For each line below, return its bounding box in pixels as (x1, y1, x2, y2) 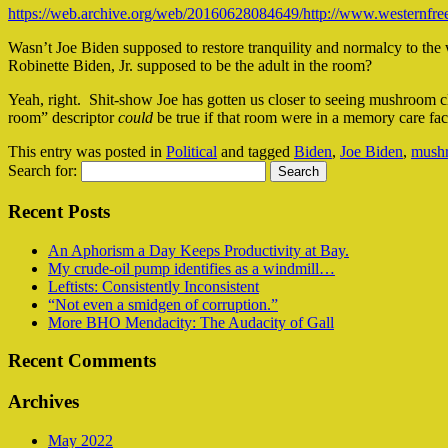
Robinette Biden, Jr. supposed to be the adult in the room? (8, 57, 372, 75)
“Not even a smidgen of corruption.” (48, 295, 278, 313)
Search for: (8, 162, 77, 180)
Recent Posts (8, 201, 110, 223)
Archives (8, 391, 79, 413)
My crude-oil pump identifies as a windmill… (48, 259, 335, 277)
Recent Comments (8, 350, 156, 372)
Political (166, 143, 217, 161)
